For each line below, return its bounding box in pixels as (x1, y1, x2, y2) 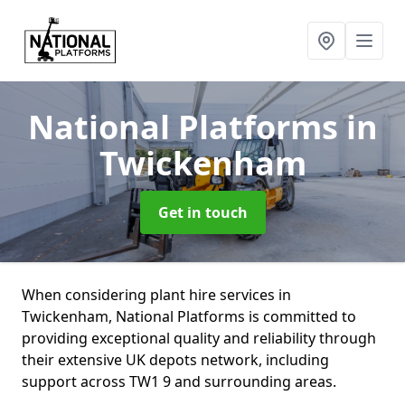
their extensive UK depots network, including (22, 350, 329, 370)
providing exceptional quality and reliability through (22, 328, 376, 348)
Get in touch (157, 202, 248, 222)
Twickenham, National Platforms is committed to (22, 306, 356, 326)
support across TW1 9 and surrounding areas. (22, 372, 336, 391)
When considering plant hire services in (22, 285, 291, 305)
